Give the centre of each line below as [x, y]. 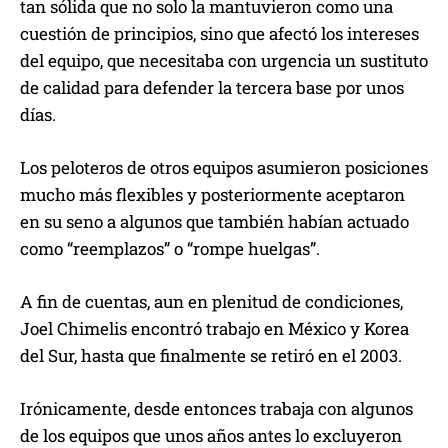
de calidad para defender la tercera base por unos [212, 88]
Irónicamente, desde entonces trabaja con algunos [216, 409]
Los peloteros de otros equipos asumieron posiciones [224, 168]
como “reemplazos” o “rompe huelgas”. [170, 249]
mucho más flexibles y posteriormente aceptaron [212, 195]
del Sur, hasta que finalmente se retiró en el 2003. [211, 356]
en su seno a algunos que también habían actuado [214, 222]
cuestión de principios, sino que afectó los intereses [219, 34]
